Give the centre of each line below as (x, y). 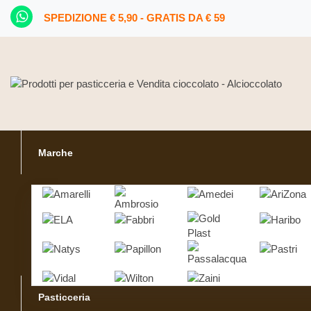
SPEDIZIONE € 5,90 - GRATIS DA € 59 (130, 18)
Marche (56, 152)
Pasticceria (64, 297)
